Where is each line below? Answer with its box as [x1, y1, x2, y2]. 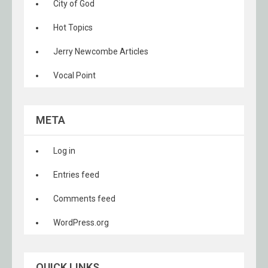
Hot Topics [53, 23, 93, 32]
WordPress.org [53, 218, 109, 227]
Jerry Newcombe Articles [53, 47, 148, 56]
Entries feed [53, 170, 99, 179]
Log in [53, 146, 75, 156]
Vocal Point [53, 71, 96, 80]
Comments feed [53, 194, 115, 203]
